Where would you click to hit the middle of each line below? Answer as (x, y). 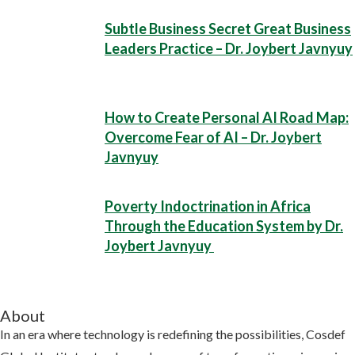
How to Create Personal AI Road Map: (227, 117)
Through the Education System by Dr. (224, 226)
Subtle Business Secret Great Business (228, 29)
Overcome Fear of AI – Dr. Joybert (213, 137)
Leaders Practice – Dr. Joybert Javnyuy (229, 48)
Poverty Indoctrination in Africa (208, 206)
